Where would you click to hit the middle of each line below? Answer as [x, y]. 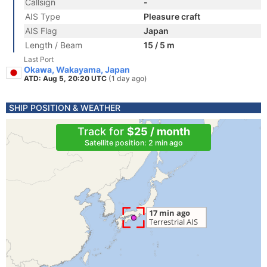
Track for [102, 131]
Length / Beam [54, 45]
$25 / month [158, 131]
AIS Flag [41, 31]
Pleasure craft [172, 16]
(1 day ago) [128, 78]
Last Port [39, 59]
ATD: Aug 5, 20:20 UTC [66, 78]
